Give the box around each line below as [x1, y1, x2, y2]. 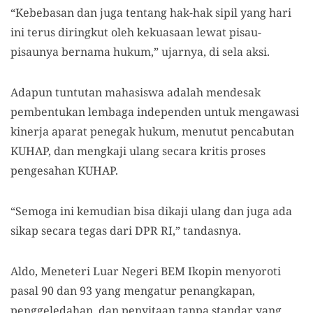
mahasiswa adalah [105, 85, 206, 100]
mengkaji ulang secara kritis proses [77, 143, 265, 159]
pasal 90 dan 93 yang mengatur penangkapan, [10, 283, 255, 298]
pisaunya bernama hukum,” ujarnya [10, 44, 203, 59]
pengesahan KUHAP [10, 163, 115, 178]
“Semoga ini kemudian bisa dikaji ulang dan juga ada [10, 203, 292, 219]
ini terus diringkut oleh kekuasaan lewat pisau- [10, 24, 261, 40]
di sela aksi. [206, 44, 270, 59]
